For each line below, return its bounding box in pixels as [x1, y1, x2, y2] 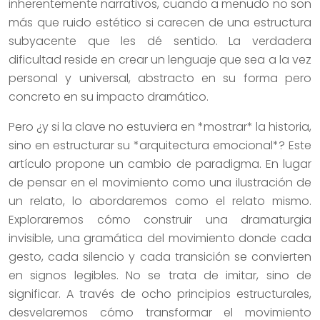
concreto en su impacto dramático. [9, 88, 209, 105]
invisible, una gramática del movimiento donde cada [9, 229, 311, 246]
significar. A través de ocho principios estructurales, [9, 285, 311, 302]
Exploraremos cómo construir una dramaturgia [9, 211, 311, 228]
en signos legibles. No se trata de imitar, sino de [9, 266, 311, 284]
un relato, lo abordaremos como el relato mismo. [9, 192, 311, 209]
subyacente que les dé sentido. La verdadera [9, 32, 311, 49]
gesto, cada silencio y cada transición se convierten [9, 248, 311, 265]
